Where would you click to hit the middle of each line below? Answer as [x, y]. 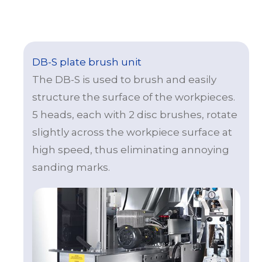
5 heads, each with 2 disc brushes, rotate [135, 114]
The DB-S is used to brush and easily [124, 79]
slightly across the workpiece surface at [132, 132]
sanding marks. [71, 167]
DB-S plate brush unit [87, 62]
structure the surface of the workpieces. [134, 97]
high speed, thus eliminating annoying [131, 149]
